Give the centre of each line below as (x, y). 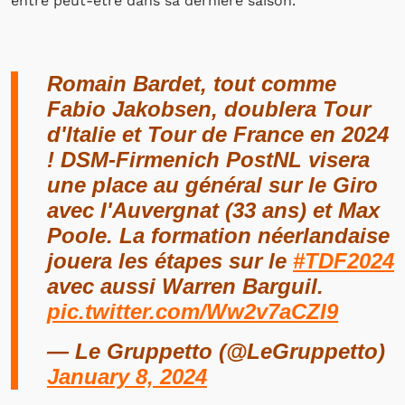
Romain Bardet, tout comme (192, 84)
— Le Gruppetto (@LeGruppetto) (216, 351)
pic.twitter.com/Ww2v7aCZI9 (193, 311)
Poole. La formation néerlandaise (218, 235)
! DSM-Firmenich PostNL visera (208, 160)
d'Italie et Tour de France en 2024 (218, 134)
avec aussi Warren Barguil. (185, 286)
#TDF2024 (344, 261)
